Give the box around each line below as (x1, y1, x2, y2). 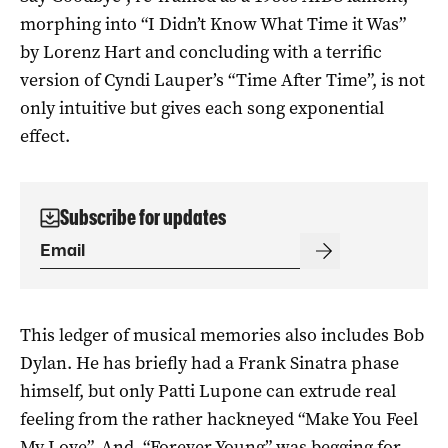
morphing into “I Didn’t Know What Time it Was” (20, 11, 406, 36)
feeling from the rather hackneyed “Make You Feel (20, 406, 418, 431)
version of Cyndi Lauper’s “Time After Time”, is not (20, 67, 425, 92)
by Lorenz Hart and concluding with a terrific (20, 39, 382, 64)
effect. (20, 123, 70, 148)
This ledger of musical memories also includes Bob (20, 322, 424, 347)
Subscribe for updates (60, 204, 226, 230)
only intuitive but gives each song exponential (20, 95, 384, 120)
